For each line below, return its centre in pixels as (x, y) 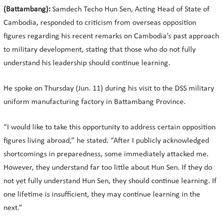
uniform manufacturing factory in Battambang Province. (95, 102)
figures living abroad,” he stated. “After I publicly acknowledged (106, 141)
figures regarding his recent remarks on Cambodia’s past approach (111, 36)
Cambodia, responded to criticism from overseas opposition (100, 23)
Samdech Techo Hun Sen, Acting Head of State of (130, 9)
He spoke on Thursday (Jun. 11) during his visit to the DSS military (109, 88)
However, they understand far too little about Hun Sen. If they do (108, 167)
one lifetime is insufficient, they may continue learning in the (102, 194)
